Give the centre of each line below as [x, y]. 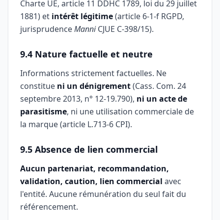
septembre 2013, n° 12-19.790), [78, 99]
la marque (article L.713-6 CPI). [76, 124]
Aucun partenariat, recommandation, [95, 168]
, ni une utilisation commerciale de [130, 111]
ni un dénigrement [94, 86]
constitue [39, 86]
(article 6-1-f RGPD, [149, 16]
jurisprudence [47, 29]
